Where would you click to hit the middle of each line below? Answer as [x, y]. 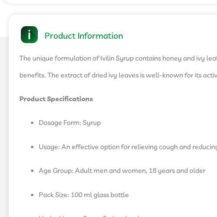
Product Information [84, 37]
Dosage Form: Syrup [70, 123]
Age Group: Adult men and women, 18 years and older [122, 171]
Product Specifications [56, 99]
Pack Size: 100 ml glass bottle [84, 195]
